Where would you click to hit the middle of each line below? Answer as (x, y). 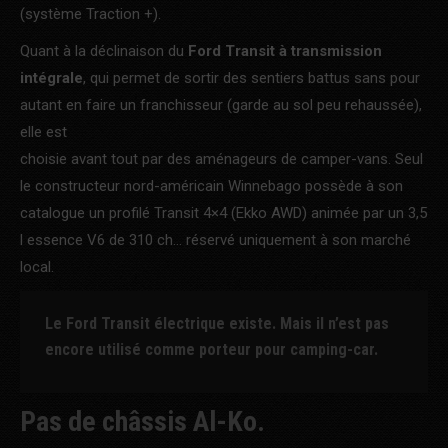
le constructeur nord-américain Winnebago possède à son (211, 185)
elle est (43, 131)
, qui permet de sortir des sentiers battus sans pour (251, 77)
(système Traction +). (90, 13)
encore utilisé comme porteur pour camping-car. (211, 349)
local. (37, 266)
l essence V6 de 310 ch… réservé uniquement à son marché (215, 239)
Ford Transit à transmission (285, 50)
